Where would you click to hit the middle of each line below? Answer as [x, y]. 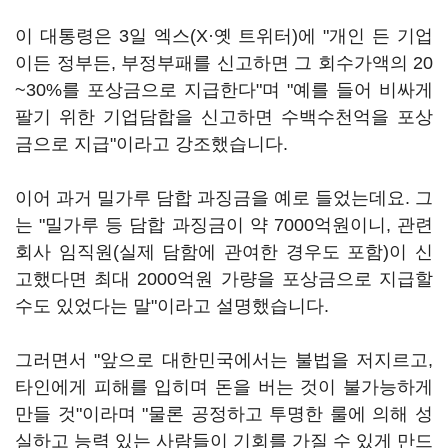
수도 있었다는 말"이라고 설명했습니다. [174, 306]
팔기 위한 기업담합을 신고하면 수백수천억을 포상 [224, 117]
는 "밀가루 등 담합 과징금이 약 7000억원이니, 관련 [224, 225]
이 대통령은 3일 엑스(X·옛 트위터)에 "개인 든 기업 [224, 36]
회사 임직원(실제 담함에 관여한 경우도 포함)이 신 [224, 252]
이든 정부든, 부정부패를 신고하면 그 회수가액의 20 [224, 63]
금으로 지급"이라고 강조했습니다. [154, 144]
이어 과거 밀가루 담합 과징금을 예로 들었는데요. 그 [224, 198]
